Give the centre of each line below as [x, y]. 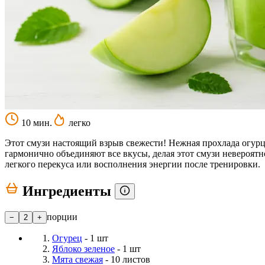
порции [62, 216]
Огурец [67, 238]
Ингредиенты [67, 191]
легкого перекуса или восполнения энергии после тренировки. [132, 164]
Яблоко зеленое [83, 248]
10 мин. [35, 122]
